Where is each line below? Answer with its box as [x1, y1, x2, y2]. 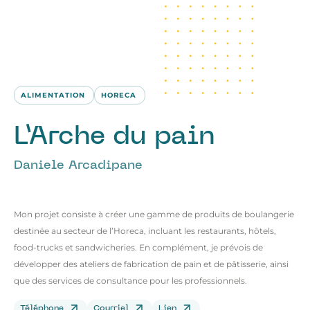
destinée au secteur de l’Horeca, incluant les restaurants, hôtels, [14, 225, 276, 236]
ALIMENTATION [21, 90, 85, 100]
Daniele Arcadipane [14, 159, 143, 172]
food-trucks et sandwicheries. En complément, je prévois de [14, 241, 263, 253]
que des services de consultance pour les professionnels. [14, 275, 247, 286]
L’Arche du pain [14, 124, 215, 150]
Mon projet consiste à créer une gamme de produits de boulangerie [14, 208, 294, 219]
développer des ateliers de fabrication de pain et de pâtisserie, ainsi [14, 258, 289, 269]
